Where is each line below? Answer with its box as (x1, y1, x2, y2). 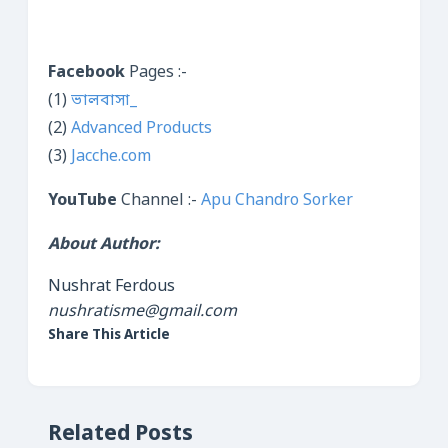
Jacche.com (71, 146, 151, 168)
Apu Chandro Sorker (201, 190, 353, 212)
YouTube (48, 190, 117, 212)
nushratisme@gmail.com (48, 301, 237, 323)
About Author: (48, 234, 160, 256)
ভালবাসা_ (71, 90, 137, 112)
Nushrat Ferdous (48, 276, 175, 298)
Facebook (48, 62, 125, 84)
